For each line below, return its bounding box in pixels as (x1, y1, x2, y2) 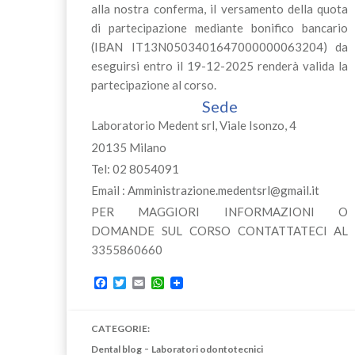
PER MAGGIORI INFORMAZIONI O (90, 204, 349, 219)
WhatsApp (163, 276, 218, 290)
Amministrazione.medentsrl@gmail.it (127, 183, 319, 198)
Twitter (125, 276, 162, 290)
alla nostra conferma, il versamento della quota (90, 2, 349, 17)
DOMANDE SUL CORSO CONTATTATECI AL (90, 223, 349, 239)
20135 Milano (90, 139, 166, 155)
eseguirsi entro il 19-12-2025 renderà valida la (90, 59, 349, 74)
